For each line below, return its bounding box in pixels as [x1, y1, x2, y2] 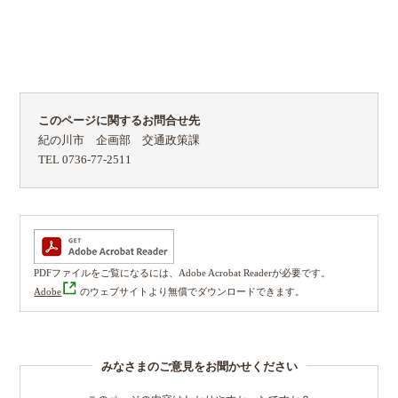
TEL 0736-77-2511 [38, 153, 132, 166]
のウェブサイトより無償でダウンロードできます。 [77, 285, 306, 297]
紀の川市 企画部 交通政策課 [38, 133, 212, 147]
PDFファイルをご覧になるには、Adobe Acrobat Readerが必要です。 [34, 267, 331, 278]
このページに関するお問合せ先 [38, 114, 201, 127]
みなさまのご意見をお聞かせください [100, 360, 298, 373]
